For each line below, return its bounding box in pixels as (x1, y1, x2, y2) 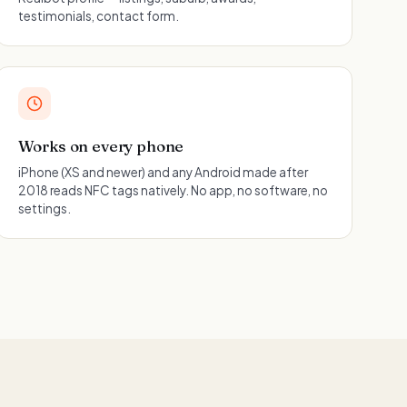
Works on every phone (17, 136, 184, 155)
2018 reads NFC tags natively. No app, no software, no (17, 183, 328, 198)
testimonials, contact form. (17, 8, 179, 24)
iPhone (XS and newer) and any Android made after (17, 164, 308, 180)
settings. (17, 201, 71, 216)
